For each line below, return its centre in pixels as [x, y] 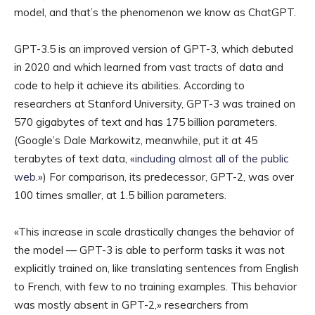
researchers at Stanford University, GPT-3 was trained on [155, 104]
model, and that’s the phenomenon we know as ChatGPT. [155, 13]
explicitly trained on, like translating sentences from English [156, 269]
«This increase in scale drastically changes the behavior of [154, 232]
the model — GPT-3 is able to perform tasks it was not [149, 250]
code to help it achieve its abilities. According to [129, 86]
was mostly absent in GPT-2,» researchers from [131, 305]
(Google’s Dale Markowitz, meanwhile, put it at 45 [136, 141]
